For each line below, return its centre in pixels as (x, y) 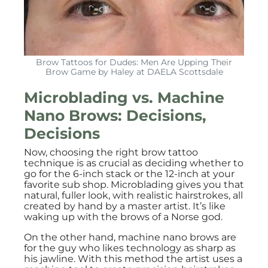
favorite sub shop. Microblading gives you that (134, 185)
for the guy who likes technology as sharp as (130, 248)
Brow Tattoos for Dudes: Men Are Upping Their (134, 62)
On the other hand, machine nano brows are (130, 237)
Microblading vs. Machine (124, 98)
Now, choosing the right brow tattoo (111, 152)
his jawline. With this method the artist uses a (133, 259)
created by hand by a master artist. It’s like (125, 206)
